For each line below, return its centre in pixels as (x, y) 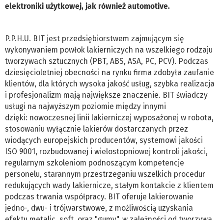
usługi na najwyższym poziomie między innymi (85, 106)
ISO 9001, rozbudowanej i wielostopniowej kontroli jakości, (106, 151)
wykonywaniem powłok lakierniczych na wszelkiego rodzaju (109, 50)
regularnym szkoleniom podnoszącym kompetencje (95, 163)
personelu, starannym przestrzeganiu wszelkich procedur (105, 174)
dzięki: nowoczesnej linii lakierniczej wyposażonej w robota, (109, 117)
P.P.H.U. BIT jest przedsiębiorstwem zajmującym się (95, 38)
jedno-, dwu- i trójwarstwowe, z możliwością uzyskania (99, 208)
